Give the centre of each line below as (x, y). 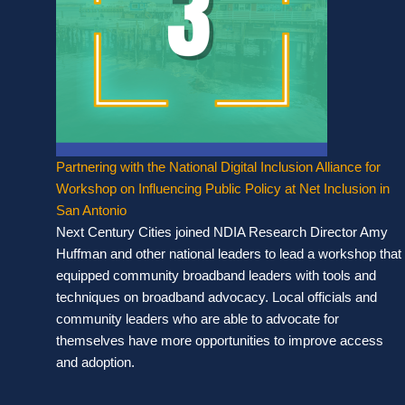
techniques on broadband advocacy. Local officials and (217, 297)
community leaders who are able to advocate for (198, 318)
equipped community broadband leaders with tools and (216, 275)
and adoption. (95, 362)
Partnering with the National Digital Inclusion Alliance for (218, 166)
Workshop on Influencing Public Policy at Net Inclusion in (223, 188)
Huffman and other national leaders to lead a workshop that (229, 253)
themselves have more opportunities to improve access (220, 340)
